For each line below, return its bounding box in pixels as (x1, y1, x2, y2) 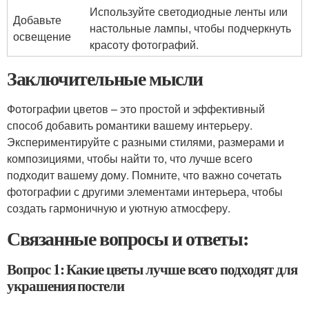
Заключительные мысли (7, 64, 203, 92)
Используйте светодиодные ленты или (90, 3, 288, 19)
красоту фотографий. (90, 37, 199, 52)
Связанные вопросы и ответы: (7, 224, 248, 252)
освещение (13, 28, 71, 44)
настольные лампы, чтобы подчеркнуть (90, 20, 291, 36)
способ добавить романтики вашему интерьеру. (7, 117, 252, 133)
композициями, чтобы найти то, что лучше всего (7, 150, 252, 166)
